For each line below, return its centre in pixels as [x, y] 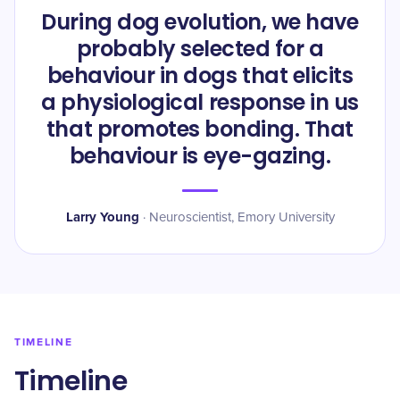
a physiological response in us [200, 102]
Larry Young [102, 217]
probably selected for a [200, 49]
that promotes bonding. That [200, 129]
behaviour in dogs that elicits [200, 75]
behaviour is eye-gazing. [200, 156]
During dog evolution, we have [200, 22]
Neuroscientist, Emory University [242, 217]
